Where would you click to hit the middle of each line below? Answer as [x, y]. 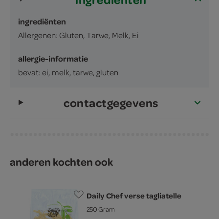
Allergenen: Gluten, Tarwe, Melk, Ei [78, 35]
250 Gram [101, 209]
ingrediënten [42, 21]
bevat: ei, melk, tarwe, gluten [68, 72]
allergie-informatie [53, 58]
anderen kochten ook [61, 161]
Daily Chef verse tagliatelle [134, 195]
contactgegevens [111, 102]
